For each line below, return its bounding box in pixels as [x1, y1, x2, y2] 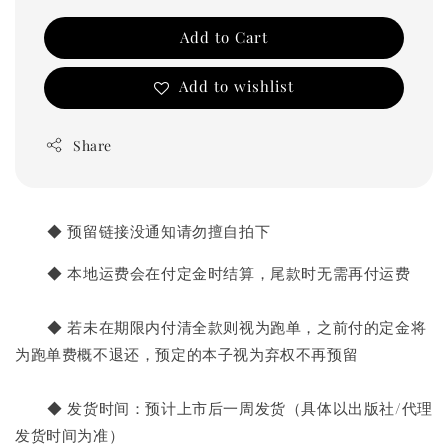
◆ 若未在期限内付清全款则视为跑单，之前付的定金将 [15, 316, 427, 337]
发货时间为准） [15, 424, 125, 445]
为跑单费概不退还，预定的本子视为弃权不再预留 [15, 343, 359, 364]
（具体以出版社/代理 [285, 397, 433, 418]
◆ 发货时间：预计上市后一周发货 [15, 397, 286, 418]
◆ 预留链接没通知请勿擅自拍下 [15, 220, 271, 241]
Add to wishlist [179, 76, 294, 97]
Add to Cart [180, 26, 268, 47]
